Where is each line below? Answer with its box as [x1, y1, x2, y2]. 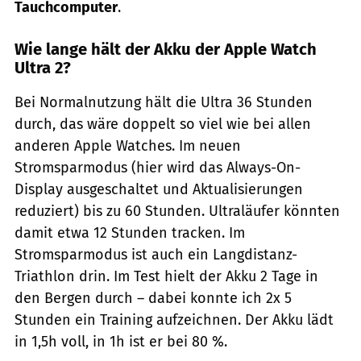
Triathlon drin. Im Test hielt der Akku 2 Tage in [15, 268, 318, 286]
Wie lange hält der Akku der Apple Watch [15, 39, 317, 60]
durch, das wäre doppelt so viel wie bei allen [15, 115, 311, 134]
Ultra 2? [15, 58, 71, 78]
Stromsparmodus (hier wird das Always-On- [15, 159, 301, 177]
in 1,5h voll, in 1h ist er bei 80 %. [15, 333, 227, 351]
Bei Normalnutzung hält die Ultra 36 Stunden [15, 93, 313, 112]
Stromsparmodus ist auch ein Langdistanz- [15, 246, 297, 264]
